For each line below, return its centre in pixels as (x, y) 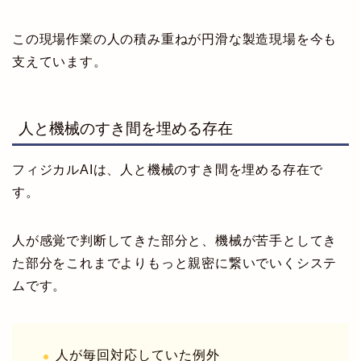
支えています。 (60, 62)
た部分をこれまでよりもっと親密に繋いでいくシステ (175, 263)
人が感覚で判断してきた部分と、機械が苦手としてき (175, 240)
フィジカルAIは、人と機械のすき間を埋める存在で (168, 169)
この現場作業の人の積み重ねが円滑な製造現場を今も (175, 39)
